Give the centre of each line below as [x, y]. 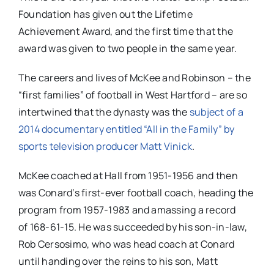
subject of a [216, 112]
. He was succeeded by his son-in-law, [160, 227]
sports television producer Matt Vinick [105, 146]
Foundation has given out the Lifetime [105, 14]
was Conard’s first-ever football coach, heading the [136, 193]
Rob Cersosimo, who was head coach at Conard [126, 244]
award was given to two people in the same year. [128, 49]
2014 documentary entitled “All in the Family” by [126, 129]
